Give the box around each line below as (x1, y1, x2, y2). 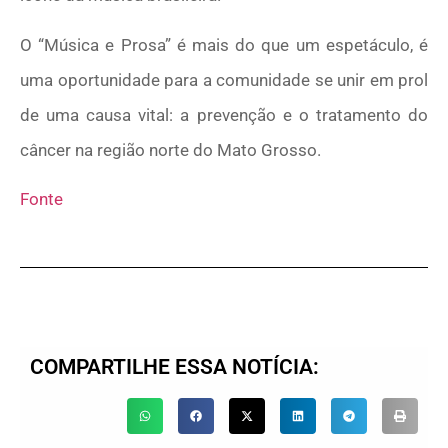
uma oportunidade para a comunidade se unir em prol (20, 69, 428, 90)
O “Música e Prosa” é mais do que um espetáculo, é (20, 34, 428, 55)
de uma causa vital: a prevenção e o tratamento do (20, 104, 428, 125)
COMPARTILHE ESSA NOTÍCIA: (30, 354, 319, 379)
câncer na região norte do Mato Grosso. (20, 139, 321, 160)
